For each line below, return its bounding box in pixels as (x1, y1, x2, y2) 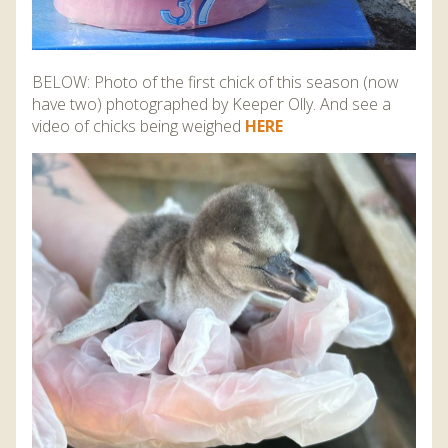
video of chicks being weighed (32, 114, 245, 137)
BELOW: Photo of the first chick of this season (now (32, 70, 399, 93)
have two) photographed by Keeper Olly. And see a (32, 92, 391, 115)
